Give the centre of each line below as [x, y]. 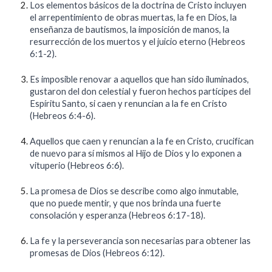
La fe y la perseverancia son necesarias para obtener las [141, 241]
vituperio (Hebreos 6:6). [77, 165]
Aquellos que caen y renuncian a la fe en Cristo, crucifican [142, 141]
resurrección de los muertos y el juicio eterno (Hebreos [138, 42]
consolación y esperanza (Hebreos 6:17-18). [118, 215]
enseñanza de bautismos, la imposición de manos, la [130, 29]
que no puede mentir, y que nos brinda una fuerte [126, 203]
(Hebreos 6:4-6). [63, 116]
